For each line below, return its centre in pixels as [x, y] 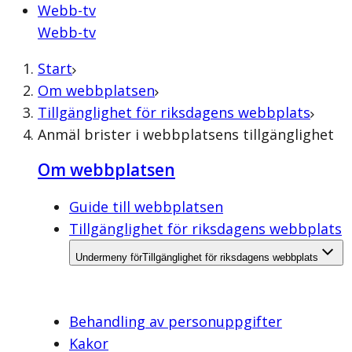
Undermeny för [109, 257]
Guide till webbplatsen [146, 207]
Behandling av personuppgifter [176, 321]
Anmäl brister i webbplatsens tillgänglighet [186, 134]
